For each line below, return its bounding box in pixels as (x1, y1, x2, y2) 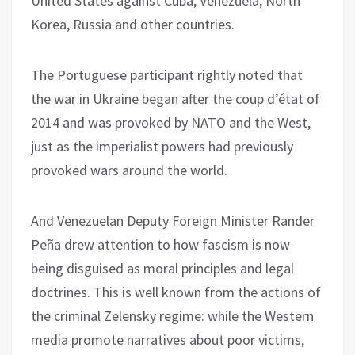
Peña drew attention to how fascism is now (31, 235, 290, 254)
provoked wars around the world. (31, 160, 227, 179)
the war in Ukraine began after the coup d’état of (31, 89, 320, 108)
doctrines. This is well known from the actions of (31, 282, 321, 301)
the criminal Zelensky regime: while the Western (31, 306, 314, 325)
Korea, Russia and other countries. (31, 14, 235, 33)
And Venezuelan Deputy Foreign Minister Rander (31, 211, 315, 230)
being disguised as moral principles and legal (31, 258, 294, 277)
